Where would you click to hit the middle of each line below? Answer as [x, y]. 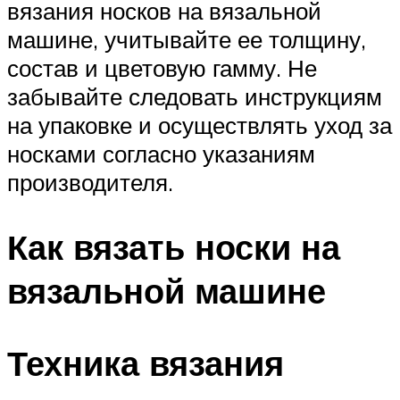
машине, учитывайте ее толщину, [187, 39]
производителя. [90, 182]
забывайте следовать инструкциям [195, 96]
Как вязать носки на [174, 246]
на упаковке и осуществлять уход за [200, 125]
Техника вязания [146, 362]
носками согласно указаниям [161, 153]
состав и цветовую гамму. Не [162, 67]
